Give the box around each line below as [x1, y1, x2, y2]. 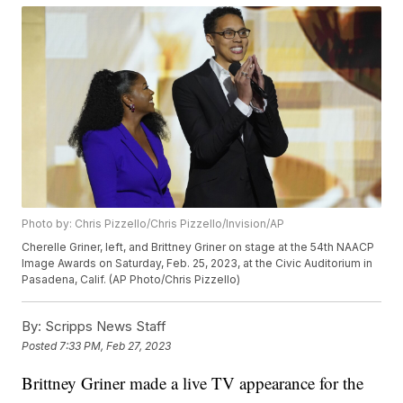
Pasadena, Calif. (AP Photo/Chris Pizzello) [22, 273, 241, 287]
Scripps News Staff [41, 318, 167, 336]
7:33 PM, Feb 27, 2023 [59, 338, 172, 353]
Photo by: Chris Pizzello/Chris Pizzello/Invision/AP [22, 217, 285, 231]
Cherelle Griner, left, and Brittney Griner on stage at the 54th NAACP [22, 240, 375, 255]
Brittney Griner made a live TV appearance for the [22, 372, 364, 395]
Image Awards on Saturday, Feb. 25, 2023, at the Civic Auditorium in [22, 256, 373, 271]
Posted [22, 338, 60, 353]
